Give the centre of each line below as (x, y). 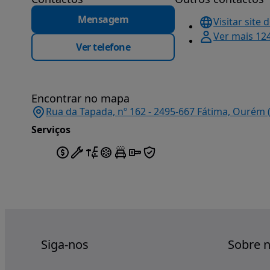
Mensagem (103, 19)
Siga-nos (65, 244)
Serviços (51, 129)
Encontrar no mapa (80, 98)
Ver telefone (103, 47)
